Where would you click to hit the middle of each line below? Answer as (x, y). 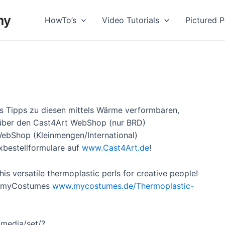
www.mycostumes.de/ (94, 186)
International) (113, 135)
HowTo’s (60, 20)
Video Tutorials (131, 20)
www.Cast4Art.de (116, 148)
